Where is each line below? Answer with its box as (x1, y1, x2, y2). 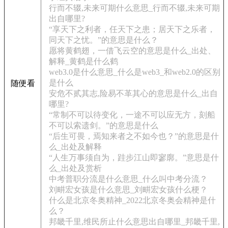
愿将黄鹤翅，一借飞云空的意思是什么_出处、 (49, 46, 216, 55)
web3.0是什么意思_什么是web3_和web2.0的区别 (49, 68, 220, 76)
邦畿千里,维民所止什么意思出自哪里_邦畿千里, (49, 217, 220, 226)
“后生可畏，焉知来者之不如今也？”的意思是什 (49, 132, 219, 140)
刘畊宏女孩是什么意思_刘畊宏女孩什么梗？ (49, 185, 208, 194)
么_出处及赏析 (49, 164, 102, 173)
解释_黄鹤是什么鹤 (49, 57, 118, 66)
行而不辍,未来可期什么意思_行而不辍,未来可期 (49, 4, 220, 12)
